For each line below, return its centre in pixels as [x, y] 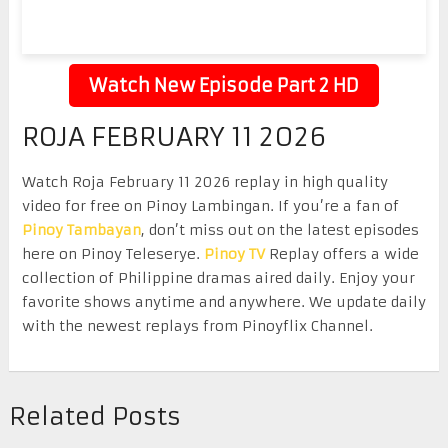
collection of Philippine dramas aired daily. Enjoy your [218, 277]
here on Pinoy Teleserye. [112, 253]
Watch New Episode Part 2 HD [223, 85]
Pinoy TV [234, 253]
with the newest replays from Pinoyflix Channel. [197, 325]
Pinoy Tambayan [81, 229]
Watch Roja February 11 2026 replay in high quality [204, 181]
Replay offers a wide [341, 253]
